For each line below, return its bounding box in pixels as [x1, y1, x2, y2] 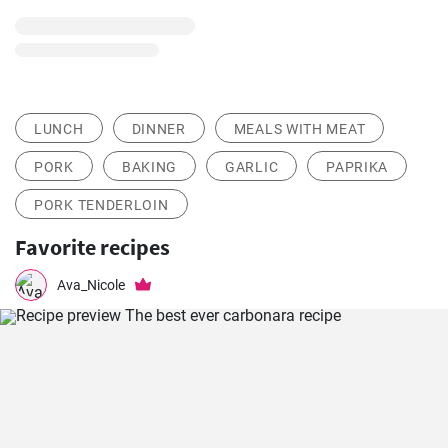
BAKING [121, 159, 178, 176]
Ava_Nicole [57, 277, 125, 294]
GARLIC [225, 159, 279, 176]
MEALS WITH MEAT [233, 121, 366, 138]
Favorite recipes [15, 233, 170, 262]
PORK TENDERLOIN [34, 197, 169, 214]
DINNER [131, 121, 186, 138]
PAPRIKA [326, 159, 389, 176]
